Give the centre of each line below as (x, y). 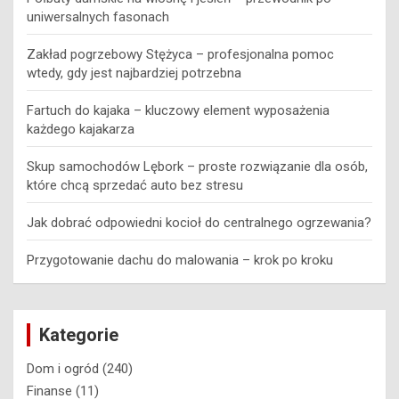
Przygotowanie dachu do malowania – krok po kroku (180, 260)
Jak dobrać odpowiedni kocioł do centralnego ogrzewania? (199, 222)
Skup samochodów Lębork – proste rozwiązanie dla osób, (197, 166)
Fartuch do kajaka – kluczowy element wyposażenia (178, 110)
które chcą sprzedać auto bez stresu (135, 185)
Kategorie (79, 334)
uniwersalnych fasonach (98, 16)
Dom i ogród (63, 368)
